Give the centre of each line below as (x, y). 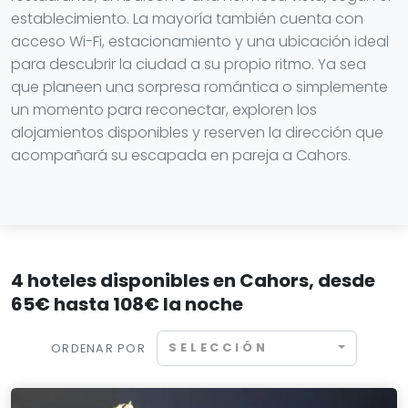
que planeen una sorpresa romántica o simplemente (199, 87)
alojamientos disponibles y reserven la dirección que (197, 133)
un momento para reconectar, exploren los (164, 110)
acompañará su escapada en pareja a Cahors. (181, 155)
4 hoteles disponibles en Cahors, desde (193, 280)
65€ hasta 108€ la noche (127, 304)
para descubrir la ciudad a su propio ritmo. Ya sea (189, 64)
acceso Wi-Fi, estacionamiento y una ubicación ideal (200, 41)
